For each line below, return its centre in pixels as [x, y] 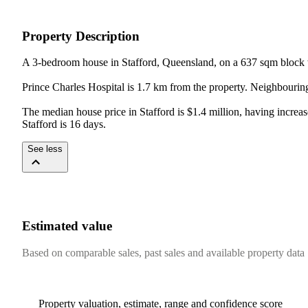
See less [45, 149]
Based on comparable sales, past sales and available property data [163, 252]
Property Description [81, 36]
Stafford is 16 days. [64, 124]
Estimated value [67, 226]
